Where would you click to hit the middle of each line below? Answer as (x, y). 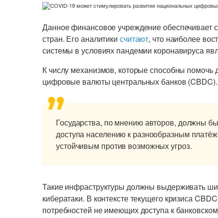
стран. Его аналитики (81, 39)
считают (134, 39)
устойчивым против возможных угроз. (124, 146)
